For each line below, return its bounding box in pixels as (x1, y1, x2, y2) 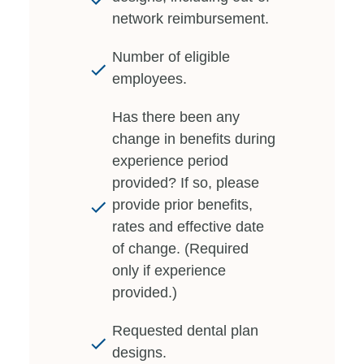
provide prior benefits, (112, 196, 253, 213)
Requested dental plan (112, 322, 258, 339)
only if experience (112, 262, 226, 279)
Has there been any (112, 108, 240, 125)
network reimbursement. (112, 10, 269, 27)
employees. (112, 70, 187, 87)
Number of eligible (112, 48, 230, 65)
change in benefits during (112, 130, 275, 147)
